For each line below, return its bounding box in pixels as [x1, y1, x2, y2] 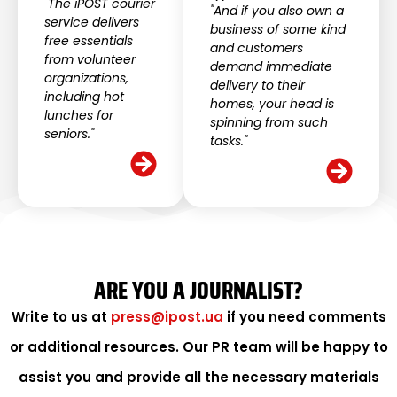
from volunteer [44, 50, 136, 68]
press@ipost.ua [110, 307, 223, 326]
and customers [209, 38, 303, 57]
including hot [44, 87, 124, 105]
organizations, [44, 68, 128, 87]
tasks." [209, 131, 247, 150]
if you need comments [222, 307, 386, 326]
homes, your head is [209, 94, 334, 113]
